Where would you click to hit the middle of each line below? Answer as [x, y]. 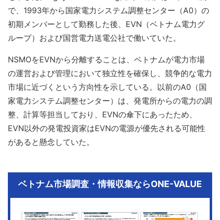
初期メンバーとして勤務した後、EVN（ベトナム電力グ [106, 24]
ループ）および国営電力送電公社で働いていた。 [96, 38]
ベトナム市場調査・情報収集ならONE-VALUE [110, 184]
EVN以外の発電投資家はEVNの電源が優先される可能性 [107, 128]
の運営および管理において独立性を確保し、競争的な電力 [110, 73]
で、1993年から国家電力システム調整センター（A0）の [109, 11]
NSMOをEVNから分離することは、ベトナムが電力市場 [106, 60]
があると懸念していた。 [53, 142]
